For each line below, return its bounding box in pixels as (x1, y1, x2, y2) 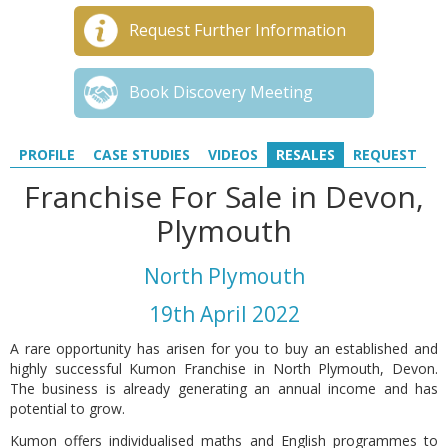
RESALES (276, 145, 335, 164)
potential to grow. (10, 399, 129, 418)
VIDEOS (208, 145, 258, 164)
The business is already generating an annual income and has (10, 379, 438, 398)
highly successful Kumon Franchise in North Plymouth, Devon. (10, 359, 438, 378)
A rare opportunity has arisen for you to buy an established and (10, 339, 438, 358)
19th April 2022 (148, 300, 300, 328)
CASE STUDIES (93, 145, 190, 164)
